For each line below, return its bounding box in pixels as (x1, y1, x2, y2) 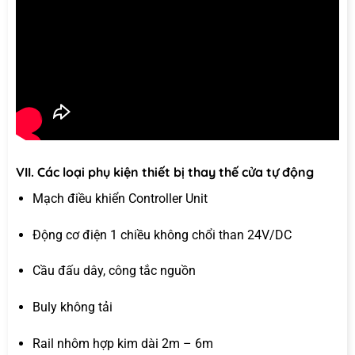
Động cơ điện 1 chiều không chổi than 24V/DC (32, 227, 292, 242)
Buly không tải (32, 300, 113, 315)
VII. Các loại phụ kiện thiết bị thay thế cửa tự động (16, 163, 314, 180)
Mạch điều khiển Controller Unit (32, 190, 208, 206)
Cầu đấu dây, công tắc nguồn (32, 263, 196, 279)
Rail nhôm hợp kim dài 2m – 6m (32, 335, 213, 351)
